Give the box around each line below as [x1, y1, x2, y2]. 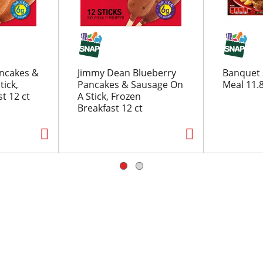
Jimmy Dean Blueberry [77, 66, 176, 79]
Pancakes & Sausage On [77, 78, 183, 91]
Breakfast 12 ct [77, 102, 143, 114]
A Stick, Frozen [77, 90, 141, 103]
